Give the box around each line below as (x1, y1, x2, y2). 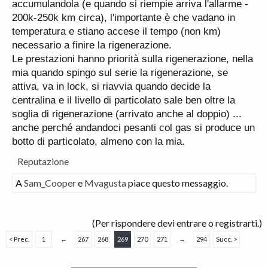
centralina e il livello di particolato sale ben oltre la (12, 94, 235, 106)
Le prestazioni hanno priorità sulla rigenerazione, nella (12, 53, 253, 65)
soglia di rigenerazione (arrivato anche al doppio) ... (12, 108, 242, 120)
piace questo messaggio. (126, 176, 228, 188)
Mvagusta (84, 176, 126, 188)
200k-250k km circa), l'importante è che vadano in (12, 11, 235, 23)
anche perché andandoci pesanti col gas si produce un (12, 121, 255, 133)
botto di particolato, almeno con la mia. (12, 135, 185, 147)
